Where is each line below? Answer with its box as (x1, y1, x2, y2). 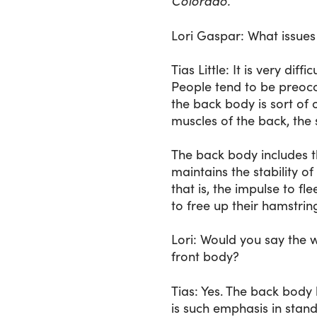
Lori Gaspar (171, 25, 241, 44)
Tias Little (171, 59, 226, 78)
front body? (171, 247, 239, 265)
